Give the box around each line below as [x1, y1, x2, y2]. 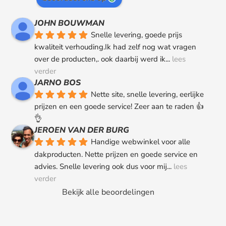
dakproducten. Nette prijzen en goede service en [34, 149, 198, 159]
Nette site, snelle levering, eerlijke [91, 89, 204, 100]
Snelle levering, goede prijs [91, 29, 183, 40]
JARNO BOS [34, 77, 81, 89]
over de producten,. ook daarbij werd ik [34, 53, 166, 64]
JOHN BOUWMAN [34, 17, 105, 29]
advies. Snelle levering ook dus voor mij [34, 161, 167, 172]
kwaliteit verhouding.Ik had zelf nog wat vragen [34, 41, 197, 52]
